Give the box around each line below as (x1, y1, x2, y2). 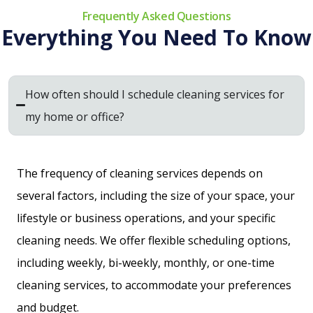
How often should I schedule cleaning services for (25, 86, 285, 102)
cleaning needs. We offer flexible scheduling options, (17, 232, 291, 248)
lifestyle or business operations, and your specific (17, 210, 275, 226)
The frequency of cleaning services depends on (17, 165, 263, 181)
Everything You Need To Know (1, 22, 312, 52)
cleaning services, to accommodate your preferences (17, 277, 291, 293)
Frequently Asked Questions (82, 8, 231, 24)
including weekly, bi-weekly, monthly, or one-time (17, 254, 275, 270)
